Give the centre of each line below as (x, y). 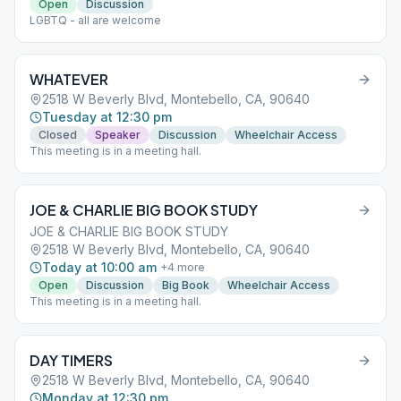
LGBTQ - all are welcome (95, 20)
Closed (58, 135)
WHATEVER (69, 79)
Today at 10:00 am (99, 267)
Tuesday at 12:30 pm (107, 117)
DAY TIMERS (71, 360)
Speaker (118, 135)
